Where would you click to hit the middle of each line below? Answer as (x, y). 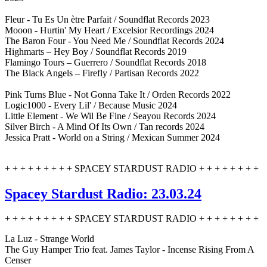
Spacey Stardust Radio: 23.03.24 (103, 193)
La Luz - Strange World (49, 239)
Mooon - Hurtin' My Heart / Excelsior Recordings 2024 (109, 30)
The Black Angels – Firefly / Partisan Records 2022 (102, 73)
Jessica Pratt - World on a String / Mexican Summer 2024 (112, 137)
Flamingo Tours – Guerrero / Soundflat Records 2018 (105, 62)
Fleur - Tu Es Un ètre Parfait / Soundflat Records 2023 (107, 19)
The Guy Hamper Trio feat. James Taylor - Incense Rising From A (129, 250)
